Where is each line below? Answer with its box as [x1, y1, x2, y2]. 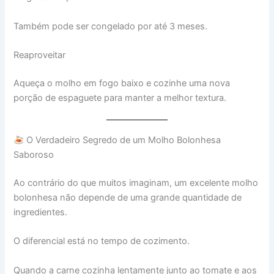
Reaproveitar [13, 49, 66, 61]
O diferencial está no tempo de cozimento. [13, 235, 190, 247]
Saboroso [13, 149, 54, 161]
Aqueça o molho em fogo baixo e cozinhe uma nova [13, 77, 231, 89]
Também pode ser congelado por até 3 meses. [13, 20, 208, 32]
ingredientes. [13, 207, 68, 218]
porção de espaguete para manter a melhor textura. [13, 92, 227, 103]
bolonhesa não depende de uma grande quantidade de [13, 192, 242, 204]
